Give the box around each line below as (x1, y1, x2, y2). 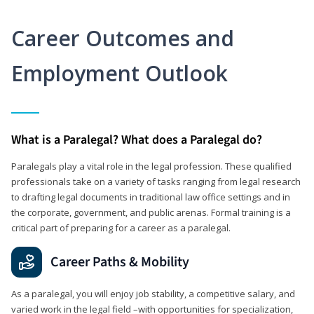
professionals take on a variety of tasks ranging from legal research (11, 175, 301, 188)
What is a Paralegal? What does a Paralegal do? (11, 130, 262, 149)
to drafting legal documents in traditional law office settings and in (11, 190, 290, 203)
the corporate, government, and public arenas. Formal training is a (11, 205, 291, 219)
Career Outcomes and (11, 23, 234, 53)
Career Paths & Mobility (50, 252, 189, 272)
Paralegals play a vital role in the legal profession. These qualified (11, 159, 292, 172)
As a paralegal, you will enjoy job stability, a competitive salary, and (11, 287, 295, 300)
